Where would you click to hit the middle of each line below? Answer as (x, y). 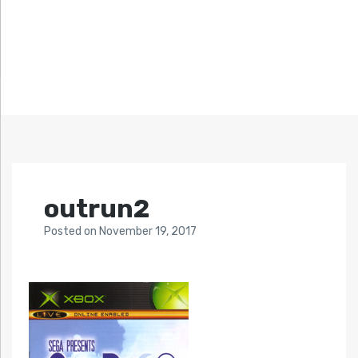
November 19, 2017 (148, 232)
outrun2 (97, 209)
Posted (64, 232)
